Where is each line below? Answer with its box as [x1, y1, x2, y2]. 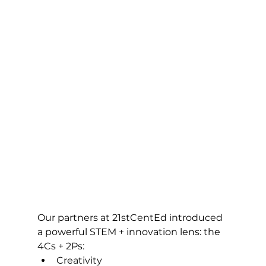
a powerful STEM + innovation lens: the [37, 226, 223, 237]
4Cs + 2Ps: [37, 240, 84, 252]
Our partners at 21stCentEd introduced [37, 211, 225, 223]
